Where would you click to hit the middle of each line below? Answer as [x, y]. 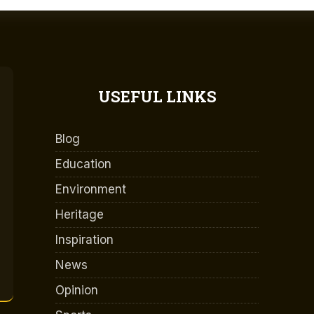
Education [83, 164]
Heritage [80, 215]
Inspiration [84, 240]
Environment [91, 190]
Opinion [77, 291]
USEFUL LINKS [157, 97]
